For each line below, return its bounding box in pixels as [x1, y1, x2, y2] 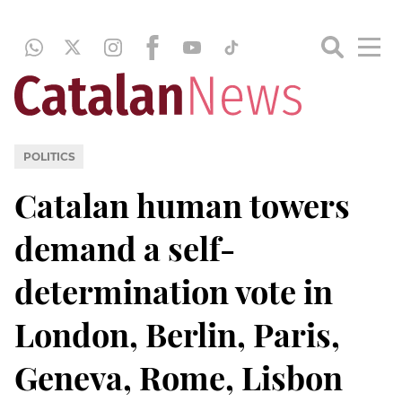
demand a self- [14, 225, 235, 269]
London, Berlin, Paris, [14, 311, 340, 355]
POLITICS [22, 149, 75, 163]
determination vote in [14, 268, 333, 312]
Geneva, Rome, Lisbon [14, 354, 343, 398]
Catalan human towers [14, 182, 350, 226]
